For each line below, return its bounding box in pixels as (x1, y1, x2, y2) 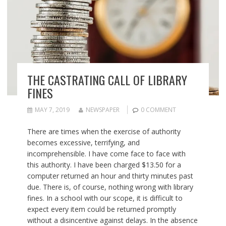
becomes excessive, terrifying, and (27, 137, 140, 147)
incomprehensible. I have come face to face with (27, 148, 186, 158)
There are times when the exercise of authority (27, 126, 181, 136)
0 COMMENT (140, 105, 176, 114)
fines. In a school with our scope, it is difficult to (27, 193, 183, 203)
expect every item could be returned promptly (27, 204, 176, 214)
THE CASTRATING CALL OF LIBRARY (27, 70, 187, 89)
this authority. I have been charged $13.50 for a (27, 159, 181, 169)
